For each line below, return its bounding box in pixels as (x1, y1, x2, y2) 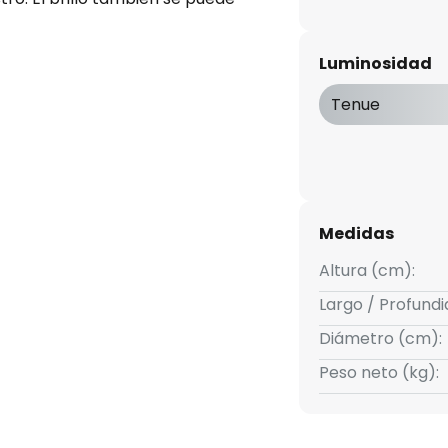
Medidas (318, 222, 394, 246)
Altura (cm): (318, 259, 415, 283)
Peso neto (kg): (318, 361, 439, 385)
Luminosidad (318, 52, 432, 76)
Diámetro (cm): (318, 327, 442, 351)
